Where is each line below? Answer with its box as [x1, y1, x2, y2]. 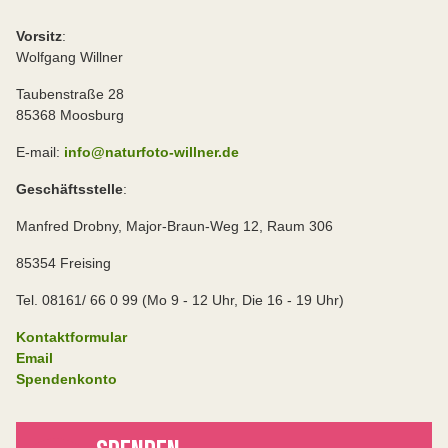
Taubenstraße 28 [16, 85, 124, 102]
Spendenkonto [16, 370, 117, 387]
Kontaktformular [16, 328, 127, 345]
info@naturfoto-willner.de [64, 143, 239, 160]
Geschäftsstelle [16, 180, 123, 197]
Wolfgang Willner [16, 48, 123, 65]
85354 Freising [16, 254, 111, 271]
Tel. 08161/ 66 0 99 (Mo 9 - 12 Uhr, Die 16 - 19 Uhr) [16, 291, 344, 308]
